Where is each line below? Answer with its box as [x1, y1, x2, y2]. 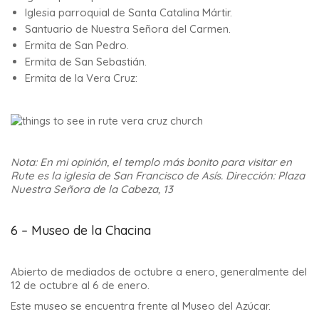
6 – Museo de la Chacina [11, 222, 151, 239]
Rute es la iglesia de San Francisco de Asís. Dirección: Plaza [11, 169, 305, 183]
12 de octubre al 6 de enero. [11, 278, 150, 293]
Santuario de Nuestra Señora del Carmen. [25, 22, 231, 36]
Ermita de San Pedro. [25, 38, 129, 53]
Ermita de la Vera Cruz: [25, 71, 137, 85]
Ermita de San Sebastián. [25, 55, 147, 69]
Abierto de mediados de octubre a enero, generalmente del [11, 265, 307, 279]
